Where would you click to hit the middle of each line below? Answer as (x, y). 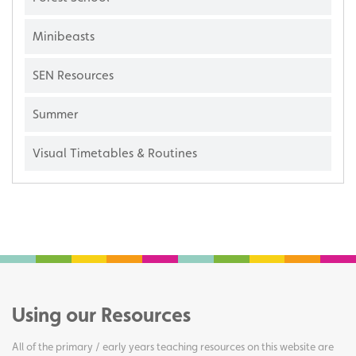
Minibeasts (64, 37)
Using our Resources (101, 315)
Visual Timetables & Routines (115, 153)
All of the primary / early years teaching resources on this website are (173, 347)
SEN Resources (73, 75)
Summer (55, 114)
